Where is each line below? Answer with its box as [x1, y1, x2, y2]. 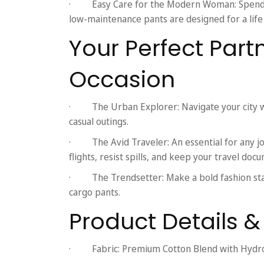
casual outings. [69, 114, 128, 128]
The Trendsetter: [92, 170, 164, 184]
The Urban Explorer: [92, 100, 179, 113]
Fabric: [92, 242, 120, 255]
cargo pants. [69, 185, 120, 199]
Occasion [69, 63, 175, 95]
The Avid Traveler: [92, 135, 169, 148]
